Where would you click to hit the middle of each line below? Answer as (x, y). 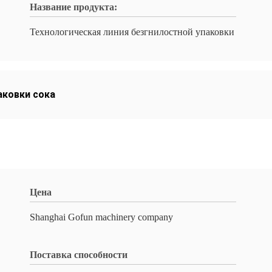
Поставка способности (79, 255)
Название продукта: (73, 7)
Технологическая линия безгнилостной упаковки (132, 32)
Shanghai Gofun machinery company (101, 217)
